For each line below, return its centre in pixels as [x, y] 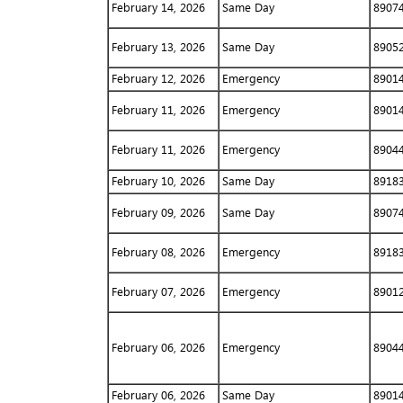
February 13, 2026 [158, 47]
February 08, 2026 [158, 252]
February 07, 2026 [158, 291]
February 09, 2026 [158, 212]
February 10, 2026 [158, 181]
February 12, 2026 [158, 78]
